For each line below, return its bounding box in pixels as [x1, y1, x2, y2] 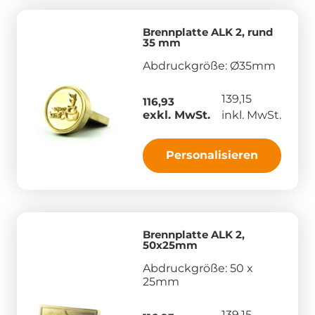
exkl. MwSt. [143, 108, 210, 122]
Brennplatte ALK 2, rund [143, 25, 273, 39]
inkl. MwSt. [221, 108, 281, 122]
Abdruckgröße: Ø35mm [143, 58, 276, 72]
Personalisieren [166, 148, 258, 162]
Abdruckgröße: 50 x [143, 261, 253, 275]
